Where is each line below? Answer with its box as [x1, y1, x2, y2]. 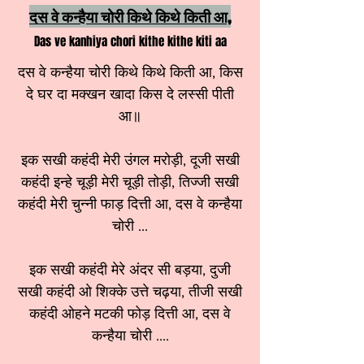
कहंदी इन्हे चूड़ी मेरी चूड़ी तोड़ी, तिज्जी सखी [21, 174, 239, 190]
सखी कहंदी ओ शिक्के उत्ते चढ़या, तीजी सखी [18, 284, 242, 300]
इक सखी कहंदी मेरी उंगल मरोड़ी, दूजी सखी [20, 152, 240, 168]
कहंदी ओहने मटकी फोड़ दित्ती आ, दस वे [29, 305, 231, 322]
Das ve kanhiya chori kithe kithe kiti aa [33, 32, 227, 50]
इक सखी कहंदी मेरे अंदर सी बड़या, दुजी [29, 262, 231, 278]
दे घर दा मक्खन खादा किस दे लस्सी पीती [26, 86, 234, 102]
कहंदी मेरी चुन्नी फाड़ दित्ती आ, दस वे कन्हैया [18, 196, 242, 212]
